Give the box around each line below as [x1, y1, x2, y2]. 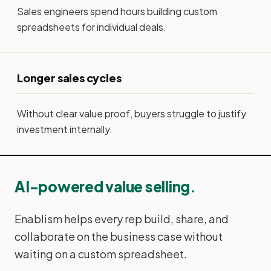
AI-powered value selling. [15, 177, 196, 195]
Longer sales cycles [17, 71, 122, 85]
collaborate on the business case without [15, 229, 223, 243]
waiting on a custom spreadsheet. [15, 246, 187, 261]
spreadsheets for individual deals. [17, 21, 166, 34]
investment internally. [17, 123, 113, 136]
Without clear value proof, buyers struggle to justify [17, 107, 246, 120]
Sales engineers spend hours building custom [17, 5, 217, 18]
